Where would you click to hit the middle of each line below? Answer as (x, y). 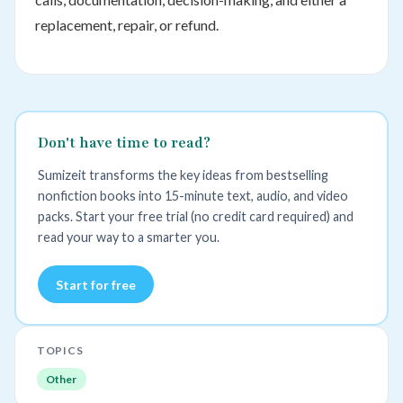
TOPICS (60, 351)
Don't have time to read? (124, 143)
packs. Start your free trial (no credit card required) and (195, 217)
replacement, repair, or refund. (126, 24)
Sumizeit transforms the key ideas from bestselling (183, 175)
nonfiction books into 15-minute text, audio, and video (193, 196)
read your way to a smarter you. (128, 237)
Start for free (95, 284)
